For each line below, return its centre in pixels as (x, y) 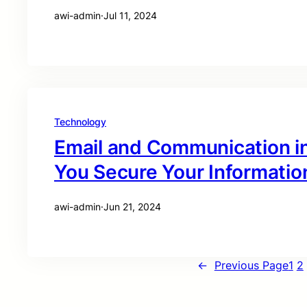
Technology (80, 122)
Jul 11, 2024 (130, 15)
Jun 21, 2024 (132, 207)
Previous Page (251, 265)
